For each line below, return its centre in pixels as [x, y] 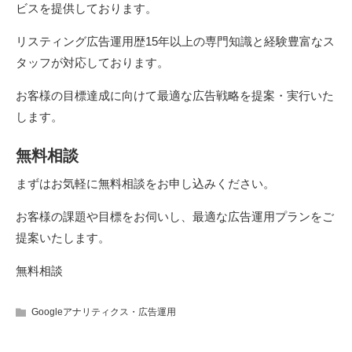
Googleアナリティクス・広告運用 [104, 312]
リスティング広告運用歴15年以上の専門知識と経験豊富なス [175, 41]
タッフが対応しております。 [92, 62]
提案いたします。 [63, 237]
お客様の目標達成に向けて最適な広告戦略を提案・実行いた [175, 95]
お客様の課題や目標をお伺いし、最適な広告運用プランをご [175, 216]
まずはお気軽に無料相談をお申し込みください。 [145, 183]
